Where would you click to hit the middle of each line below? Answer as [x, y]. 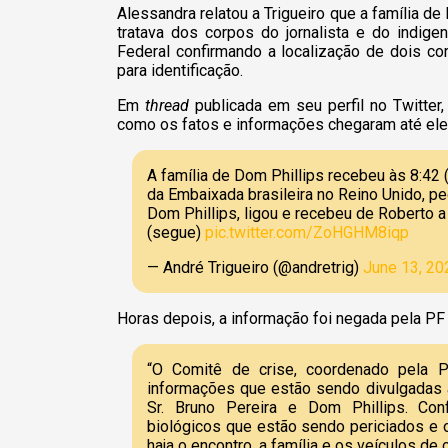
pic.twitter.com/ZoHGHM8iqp [307, 232]
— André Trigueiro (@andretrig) [255, 267]
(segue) [176, 232]
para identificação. [180, 70]
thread [167, 105]
